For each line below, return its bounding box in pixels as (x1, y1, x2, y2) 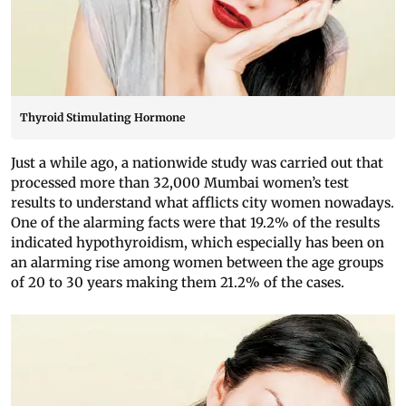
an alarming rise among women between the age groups (11, 254, 383, 272)
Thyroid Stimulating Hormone (20, 111, 185, 125)
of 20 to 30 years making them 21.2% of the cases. (11, 274, 344, 292)
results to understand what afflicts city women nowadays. (11, 194, 394, 212)
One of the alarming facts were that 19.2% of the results (11, 214, 380, 232)
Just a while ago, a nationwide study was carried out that (11, 154, 383, 172)
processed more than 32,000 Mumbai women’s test (11, 174, 349, 192)
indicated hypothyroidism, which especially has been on (11, 234, 384, 252)
